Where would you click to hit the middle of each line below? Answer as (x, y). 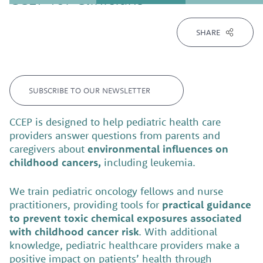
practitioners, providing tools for (86, 204)
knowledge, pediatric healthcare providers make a (124, 245)
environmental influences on (158, 149)
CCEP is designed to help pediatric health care (115, 122)
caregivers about (48, 149)
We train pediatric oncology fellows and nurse (116, 191)
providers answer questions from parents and (115, 135)
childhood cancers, (55, 162)
